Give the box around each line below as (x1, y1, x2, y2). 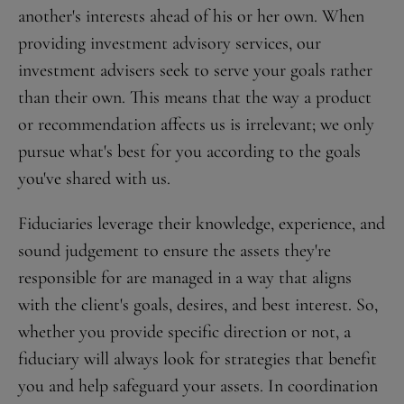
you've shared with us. (18, 168, 170, 189)
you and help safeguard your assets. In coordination (18, 375, 378, 397)
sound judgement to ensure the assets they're (18, 240, 331, 262)
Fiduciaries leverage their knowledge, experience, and (18, 213, 385, 234)
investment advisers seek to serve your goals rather (18, 60, 372, 81)
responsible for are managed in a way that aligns (18, 267, 352, 289)
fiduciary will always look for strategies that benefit (18, 348, 377, 370)
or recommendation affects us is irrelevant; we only (18, 114, 374, 135)
